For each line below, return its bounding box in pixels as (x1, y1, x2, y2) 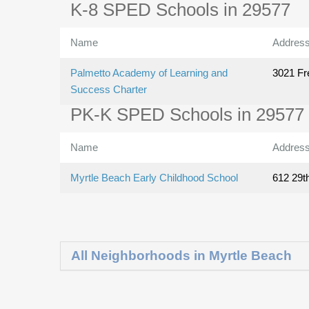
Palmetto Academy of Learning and (70, 67, 228, 79)
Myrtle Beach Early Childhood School (70, 172, 238, 184)
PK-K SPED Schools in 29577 (70, 104, 304, 126)
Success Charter (70, 83, 147, 96)
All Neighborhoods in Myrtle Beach (71, 248, 292, 263)
